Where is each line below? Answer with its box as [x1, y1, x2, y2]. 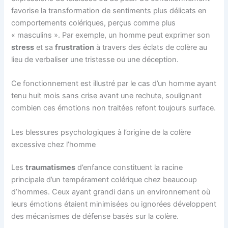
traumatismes [25, 163, 76, 173]
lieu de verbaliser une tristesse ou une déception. [11, 54, 179, 64]
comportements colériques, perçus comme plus [11, 18, 176, 27]
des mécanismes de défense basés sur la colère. [11, 212, 179, 221]
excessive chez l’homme [11, 139, 96, 149]
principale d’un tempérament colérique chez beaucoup [11, 175, 197, 185]
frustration [55, 42, 95, 52]
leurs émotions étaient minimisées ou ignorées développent [11, 199, 217, 209]
